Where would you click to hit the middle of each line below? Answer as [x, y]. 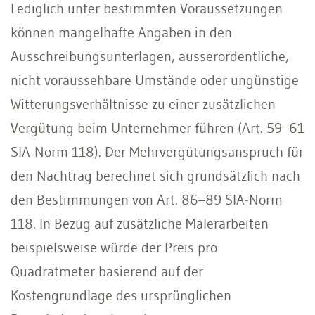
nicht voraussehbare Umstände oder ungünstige [155, 80]
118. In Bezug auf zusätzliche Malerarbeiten [140, 223]
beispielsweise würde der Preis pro [114, 247]
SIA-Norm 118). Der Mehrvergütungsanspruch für [157, 152]
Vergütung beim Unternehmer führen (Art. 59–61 [157, 128]
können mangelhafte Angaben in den [121, 32]
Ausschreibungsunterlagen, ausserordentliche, [150, 56]
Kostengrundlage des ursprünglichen [121, 295]
